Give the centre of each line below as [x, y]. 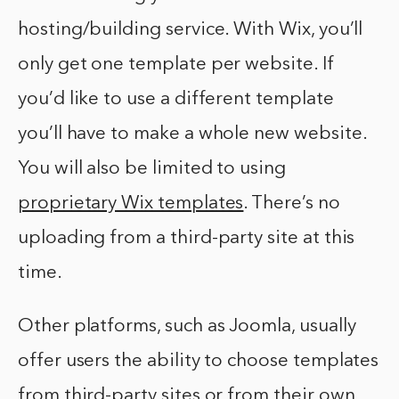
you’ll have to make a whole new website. [192, 134]
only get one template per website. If [176, 65]
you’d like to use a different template [176, 100]
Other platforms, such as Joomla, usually [187, 327]
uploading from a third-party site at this [187, 239]
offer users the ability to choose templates [199, 362]
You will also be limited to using [152, 169]
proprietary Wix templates [131, 204]
